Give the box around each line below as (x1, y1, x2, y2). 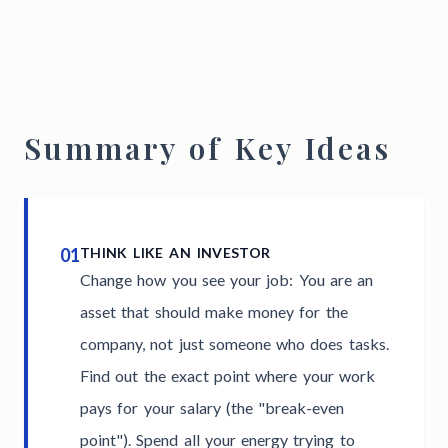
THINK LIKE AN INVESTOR (80, 244, 271, 262)
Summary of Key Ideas (24, 127, 391, 168)
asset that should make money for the (80, 302, 348, 322)
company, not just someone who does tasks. (80, 334, 389, 354)
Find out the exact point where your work (80, 366, 375, 386)
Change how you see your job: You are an (80, 270, 373, 290)
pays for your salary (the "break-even (80, 398, 345, 418)
